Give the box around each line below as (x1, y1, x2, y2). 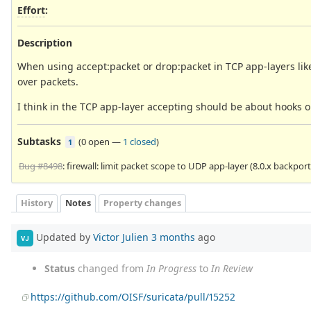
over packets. (17, 74, 78, 88)
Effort (17, 3, 45, 17)
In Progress (146, 262, 196, 276)
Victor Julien (93, 230, 149, 244)
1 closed (123, 135, 156, 148)
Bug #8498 (19, 159, 62, 172)
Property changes (103, 197, 181, 210)
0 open (81, 135, 110, 148)
